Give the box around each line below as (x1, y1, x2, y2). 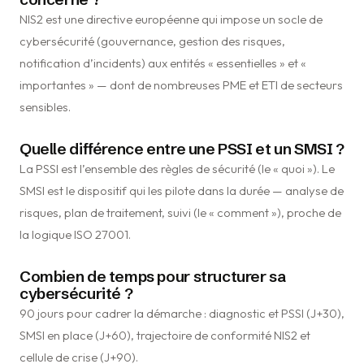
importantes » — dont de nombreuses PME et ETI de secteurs (19, 77, 343, 93)
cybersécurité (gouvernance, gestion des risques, (19, 33, 285, 50)
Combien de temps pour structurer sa (19, 266, 286, 287)
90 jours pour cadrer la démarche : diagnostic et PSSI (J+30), (19, 305, 344, 322)
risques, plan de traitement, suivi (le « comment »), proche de (19, 205, 341, 221)
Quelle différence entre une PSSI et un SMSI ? (19, 139, 344, 159)
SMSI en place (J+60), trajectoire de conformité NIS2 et (19, 327, 310, 344)
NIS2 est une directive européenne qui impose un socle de (19, 11, 323, 28)
